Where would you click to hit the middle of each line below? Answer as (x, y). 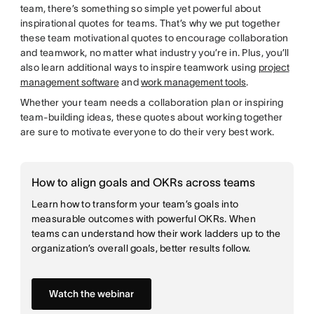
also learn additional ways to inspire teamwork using (139, 67)
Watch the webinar (91, 294)
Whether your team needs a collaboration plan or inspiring (152, 102)
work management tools (194, 82)
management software (69, 82)
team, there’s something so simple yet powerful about (141, 8)
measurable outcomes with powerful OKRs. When (143, 219)
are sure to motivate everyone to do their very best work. (147, 132)
